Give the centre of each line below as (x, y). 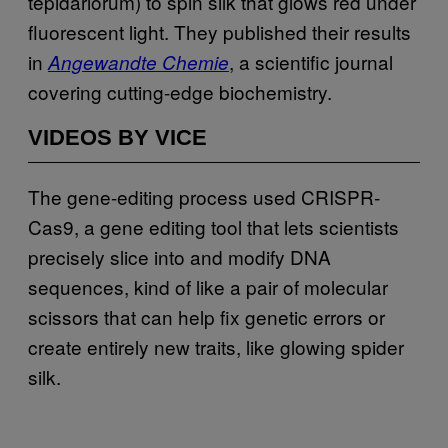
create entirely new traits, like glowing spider (216, 346)
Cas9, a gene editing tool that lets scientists (213, 226)
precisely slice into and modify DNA (179, 256)
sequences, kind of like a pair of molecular (208, 286)
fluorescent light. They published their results (219, 31)
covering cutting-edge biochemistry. (180, 91)
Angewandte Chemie (138, 61)
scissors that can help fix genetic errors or (206, 316)
